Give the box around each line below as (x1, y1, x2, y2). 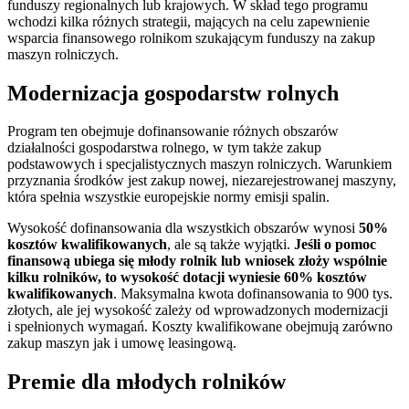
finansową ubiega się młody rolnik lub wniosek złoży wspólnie (7, 253, 387, 269)
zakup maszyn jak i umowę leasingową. (7, 335, 236, 351)
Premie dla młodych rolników (7, 370, 286, 394)
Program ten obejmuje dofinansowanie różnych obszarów (7, 123, 339, 140)
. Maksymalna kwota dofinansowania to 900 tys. (113, 286, 393, 302)
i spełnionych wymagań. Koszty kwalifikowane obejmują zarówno (7, 319, 393, 335)
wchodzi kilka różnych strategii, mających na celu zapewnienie (7, 13, 370, 29)
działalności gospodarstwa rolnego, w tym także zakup (7, 140, 321, 156)
